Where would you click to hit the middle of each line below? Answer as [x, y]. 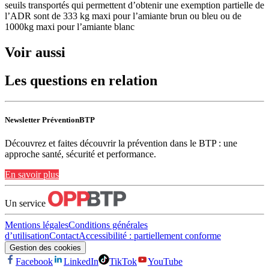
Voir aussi [35, 53]
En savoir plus [32, 175]
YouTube [165, 262]
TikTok [123, 262]
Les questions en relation [81, 81]
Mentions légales [37, 225]
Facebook [34, 262]
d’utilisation [27, 236]
